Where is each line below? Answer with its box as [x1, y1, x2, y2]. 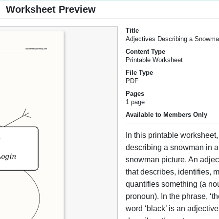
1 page [126, 98, 145, 106]
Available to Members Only [126, 111, 208, 119]
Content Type [126, 48, 166, 56]
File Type [126, 69, 153, 77]
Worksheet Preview [6, 4, 96, 15]
